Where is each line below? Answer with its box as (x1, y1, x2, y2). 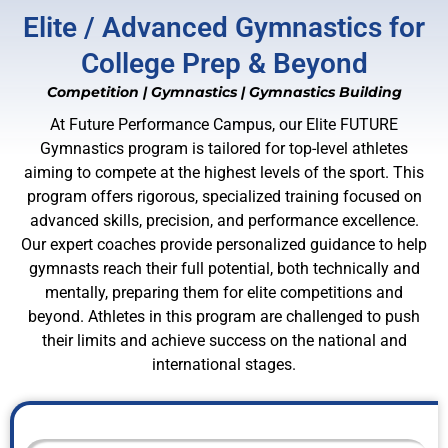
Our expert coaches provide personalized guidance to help (21, 234, 427, 254)
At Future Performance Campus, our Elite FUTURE (50, 114, 398, 134)
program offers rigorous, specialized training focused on (26, 186, 422, 206)
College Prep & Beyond (80, 46, 368, 80)
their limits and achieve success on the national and (41, 330, 407, 350)
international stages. (152, 354, 296, 374)
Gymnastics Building (248, 82, 402, 101)
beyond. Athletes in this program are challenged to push (28, 306, 420, 326)
